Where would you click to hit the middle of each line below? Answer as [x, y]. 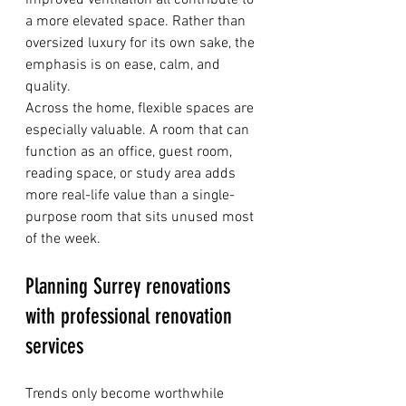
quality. [48, 87]
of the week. [63, 239]
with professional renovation [131, 316]
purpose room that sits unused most [141, 217]
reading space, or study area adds [132, 174]
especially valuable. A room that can [139, 130]
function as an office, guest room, [130, 152]
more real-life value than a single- [130, 196]
